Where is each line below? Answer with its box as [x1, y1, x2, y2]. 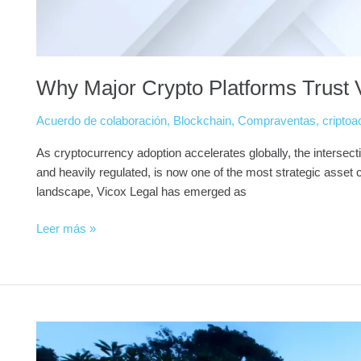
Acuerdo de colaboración [36, 113, 167, 127]
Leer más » [36, 222, 96, 235]
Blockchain [173, 113, 231, 127]
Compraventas [238, 113, 316, 127]
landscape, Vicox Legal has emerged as [36, 184, 247, 198]
